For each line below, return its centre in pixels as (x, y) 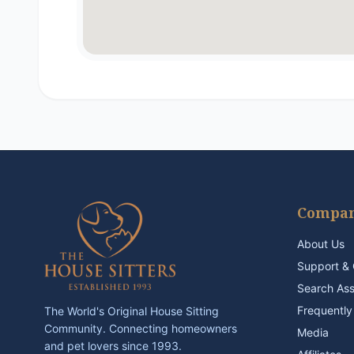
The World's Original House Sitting (132, 311)
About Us (321, 244)
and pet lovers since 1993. (113, 346)
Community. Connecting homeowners (141, 328)
